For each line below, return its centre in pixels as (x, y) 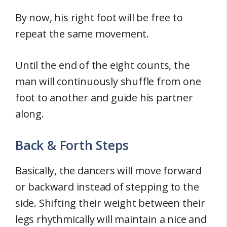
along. (30, 113)
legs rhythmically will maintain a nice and (111, 219)
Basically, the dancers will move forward (108, 170)
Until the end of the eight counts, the (103, 65)
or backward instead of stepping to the (107, 186)
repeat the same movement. (82, 33)
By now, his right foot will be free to (99, 17)
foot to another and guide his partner (104, 97)
